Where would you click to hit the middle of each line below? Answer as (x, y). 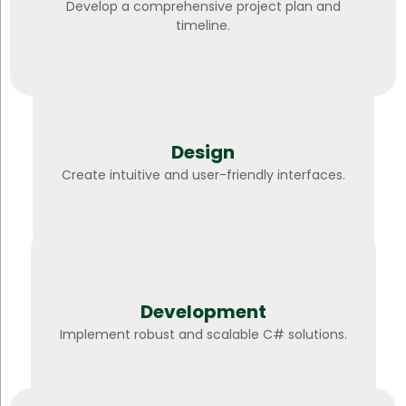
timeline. (203, 25)
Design (203, 153)
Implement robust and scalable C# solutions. (203, 335)
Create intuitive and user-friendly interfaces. (203, 175)
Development (203, 312)
